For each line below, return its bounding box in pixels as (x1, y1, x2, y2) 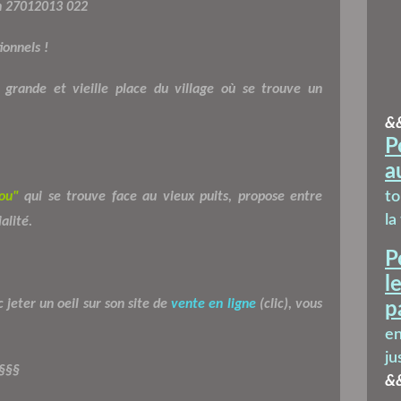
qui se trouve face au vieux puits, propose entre (18, 189, 322, 204)
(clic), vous (255, 296, 323, 311)
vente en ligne (171, 296, 256, 311)
